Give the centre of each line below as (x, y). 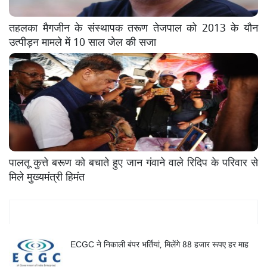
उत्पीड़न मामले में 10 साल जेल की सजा (83, 41)
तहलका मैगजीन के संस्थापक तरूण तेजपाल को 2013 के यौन (133, 27)
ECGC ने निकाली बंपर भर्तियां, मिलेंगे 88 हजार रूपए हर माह (159, 243)
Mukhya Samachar (133, 212)
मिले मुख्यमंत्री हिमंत (47, 176)
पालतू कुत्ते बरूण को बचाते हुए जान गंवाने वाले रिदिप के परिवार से (133, 161)
